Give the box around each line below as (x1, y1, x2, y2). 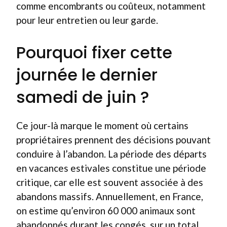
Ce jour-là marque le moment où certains (16, 120, 188, 131)
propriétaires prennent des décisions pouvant (16, 134, 211, 145)
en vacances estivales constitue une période (16, 162, 206, 174)
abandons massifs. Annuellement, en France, (16, 191, 203, 202)
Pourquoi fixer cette (16, 41, 172, 64)
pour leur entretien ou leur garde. (16, 14, 158, 26)
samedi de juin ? (16, 86, 149, 108)
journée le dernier (16, 63, 158, 86)
